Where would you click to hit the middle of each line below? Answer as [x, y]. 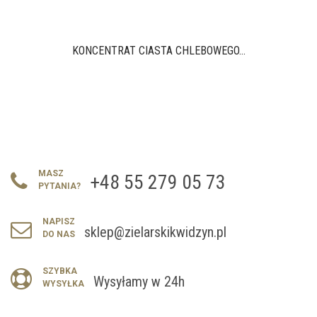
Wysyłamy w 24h [139, 282]
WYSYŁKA [63, 284]
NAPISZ [59, 222]
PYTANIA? [59, 186]
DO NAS [59, 235]
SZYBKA [60, 271]
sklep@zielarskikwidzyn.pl [155, 232]
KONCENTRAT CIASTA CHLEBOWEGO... [158, 51]
